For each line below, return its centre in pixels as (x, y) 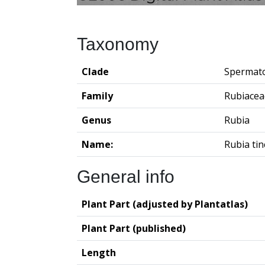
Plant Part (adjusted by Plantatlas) (165, 204)
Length (99, 253)
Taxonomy (118, 44)
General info (126, 177)
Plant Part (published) (134, 229)
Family (97, 96)
